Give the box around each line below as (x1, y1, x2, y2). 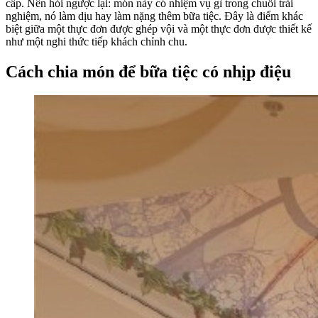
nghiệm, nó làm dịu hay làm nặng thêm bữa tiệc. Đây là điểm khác (6, 9, 303, 22)
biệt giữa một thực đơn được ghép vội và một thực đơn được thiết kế (6, 22, 312, 35)
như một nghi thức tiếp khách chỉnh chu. (6, 35, 187, 48)
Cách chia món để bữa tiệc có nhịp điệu (6, 62, 291, 81)
